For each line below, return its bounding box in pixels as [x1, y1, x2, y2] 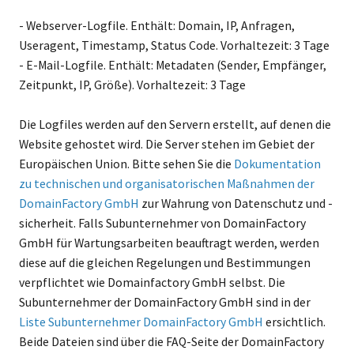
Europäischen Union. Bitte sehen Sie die [18, 156, 234, 171]
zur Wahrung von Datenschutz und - [138, 195, 333, 211]
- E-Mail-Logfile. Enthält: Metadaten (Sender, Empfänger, [18, 57, 326, 73]
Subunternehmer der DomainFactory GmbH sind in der [18, 294, 311, 310]
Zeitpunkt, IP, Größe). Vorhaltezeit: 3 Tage [18, 77, 246, 92]
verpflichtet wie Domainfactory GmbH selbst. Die [18, 274, 285, 290]
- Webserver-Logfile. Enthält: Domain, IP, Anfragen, [18, 17, 295, 33]
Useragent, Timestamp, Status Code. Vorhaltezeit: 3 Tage [18, 37, 330, 53]
